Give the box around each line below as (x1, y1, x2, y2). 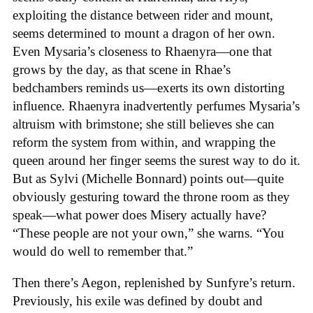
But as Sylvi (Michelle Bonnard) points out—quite (13, 171, 284, 187)
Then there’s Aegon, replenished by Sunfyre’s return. (13, 275, 296, 290)
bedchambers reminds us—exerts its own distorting (13, 80, 285, 96)
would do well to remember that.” (13, 244, 196, 259)
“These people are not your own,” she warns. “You (13, 226, 284, 241)
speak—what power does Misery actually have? (13, 208, 266, 223)
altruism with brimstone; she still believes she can (13, 117, 275, 132)
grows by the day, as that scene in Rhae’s (13, 62, 231, 78)
